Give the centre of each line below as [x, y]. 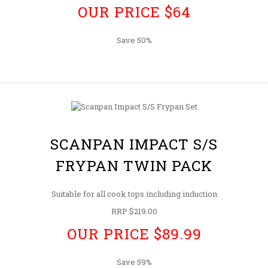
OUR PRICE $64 [134, 11]
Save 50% [134, 40]
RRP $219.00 [134, 211]
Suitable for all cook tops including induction [134, 194]
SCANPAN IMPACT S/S [134, 144]
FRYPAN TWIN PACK [134, 165]
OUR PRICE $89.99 [134, 233]
